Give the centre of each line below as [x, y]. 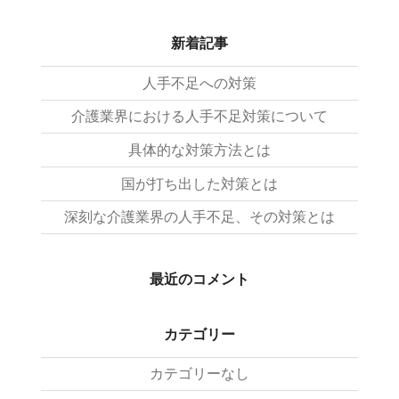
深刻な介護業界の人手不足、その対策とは [199, 217]
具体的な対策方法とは [199, 151]
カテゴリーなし [199, 374]
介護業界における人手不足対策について [199, 117]
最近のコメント [199, 280]
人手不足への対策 [199, 83]
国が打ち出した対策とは [199, 183]
